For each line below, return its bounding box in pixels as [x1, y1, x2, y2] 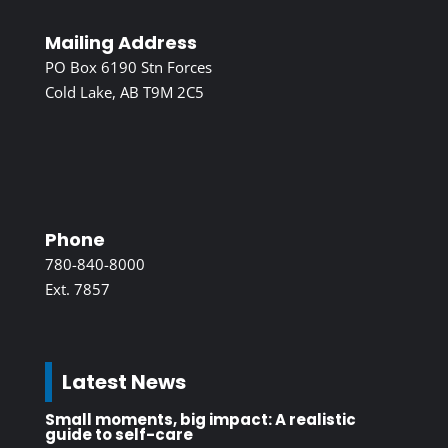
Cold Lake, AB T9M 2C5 [44, 82, 204, 103]
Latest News [61, 368, 186, 397]
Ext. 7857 [44, 279, 110, 300]
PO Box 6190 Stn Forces [44, 57, 212, 78]
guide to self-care [44, 424, 193, 446]
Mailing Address [44, 30, 197, 56]
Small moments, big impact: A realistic [44, 409, 356, 431]
